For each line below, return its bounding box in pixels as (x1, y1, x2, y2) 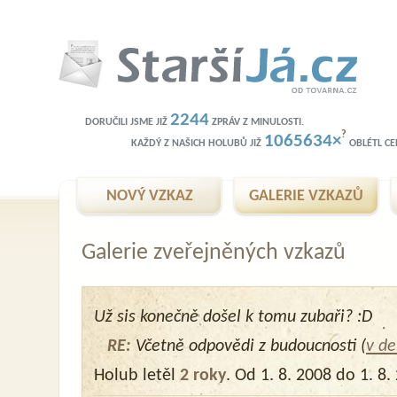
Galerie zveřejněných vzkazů (82, 242, 346, 264)
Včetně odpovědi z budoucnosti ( (131, 338, 366, 355)
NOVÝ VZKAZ (105, 188, 193, 205)
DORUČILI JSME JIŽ (85, 117, 170, 128)
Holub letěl (94, 367, 180, 385)
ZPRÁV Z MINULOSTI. (209, 117, 304, 128)
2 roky (180, 367, 226, 385)
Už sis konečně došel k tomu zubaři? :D (94, 308, 372, 326)
